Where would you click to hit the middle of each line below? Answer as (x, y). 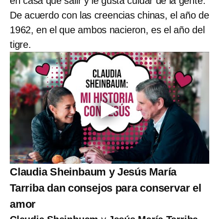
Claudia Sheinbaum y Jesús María (93, 172)
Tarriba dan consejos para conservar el (106, 188)
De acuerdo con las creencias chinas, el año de (109, 15)
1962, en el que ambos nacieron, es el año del (107, 30)
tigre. (21, 44)
